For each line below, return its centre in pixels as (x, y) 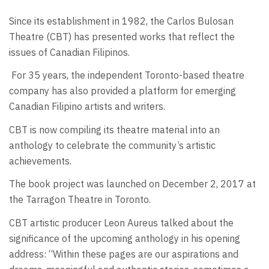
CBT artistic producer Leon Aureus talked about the (121, 222)
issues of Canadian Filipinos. (69, 52)
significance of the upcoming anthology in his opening (125, 238)
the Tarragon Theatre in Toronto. (80, 200)
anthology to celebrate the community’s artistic (112, 145)
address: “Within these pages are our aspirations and (124, 254)
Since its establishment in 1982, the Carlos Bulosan (121, 21)
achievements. (40, 161)
